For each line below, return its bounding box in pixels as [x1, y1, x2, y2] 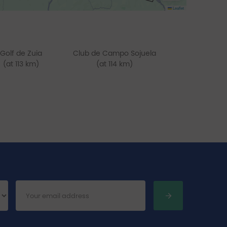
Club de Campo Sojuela [72, 48, 156, 58]
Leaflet [171, 5, 184, 11]
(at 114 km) [96, 59, 133, 69]
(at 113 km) [3, 59, 39, 69]
